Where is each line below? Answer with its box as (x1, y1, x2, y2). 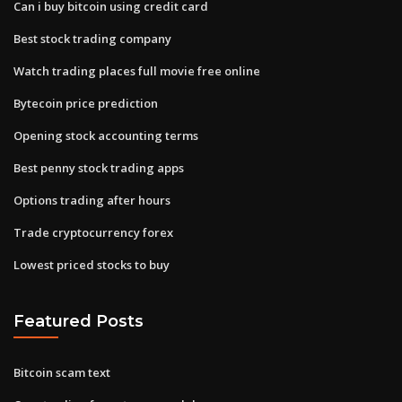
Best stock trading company (13, 30, 171, 47)
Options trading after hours (13, 191, 170, 208)
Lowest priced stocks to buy (13, 256, 170, 273)
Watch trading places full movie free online (13, 62, 260, 79)
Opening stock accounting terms (13, 127, 198, 144)
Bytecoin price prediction (13, 94, 158, 111)
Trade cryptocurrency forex (13, 223, 173, 240)
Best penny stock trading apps (13, 159, 184, 176)
